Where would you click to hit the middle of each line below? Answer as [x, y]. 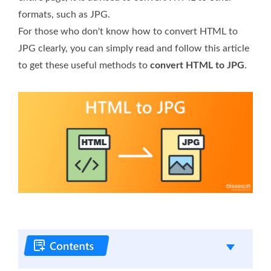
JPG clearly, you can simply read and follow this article [134, 48]
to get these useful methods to [84, 65]
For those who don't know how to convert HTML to [128, 31]
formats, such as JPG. [64, 14]
